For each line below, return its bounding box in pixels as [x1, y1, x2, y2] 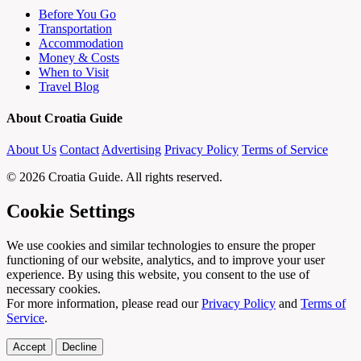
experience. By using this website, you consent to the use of [6, 268, 309, 282]
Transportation [39, 21, 112, 35]
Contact [60, 143, 99, 157]
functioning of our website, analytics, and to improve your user [6, 253, 325, 268]
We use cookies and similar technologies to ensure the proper [6, 239, 315, 253]
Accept [13, 341, 46, 354]
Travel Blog [39, 79, 99, 93]
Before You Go [39, 6, 116, 21]
